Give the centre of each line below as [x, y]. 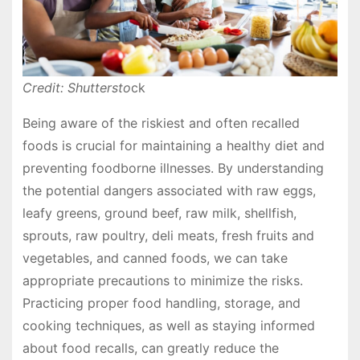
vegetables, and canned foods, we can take [155, 258]
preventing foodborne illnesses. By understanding [173, 168]
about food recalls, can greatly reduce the [150, 348]
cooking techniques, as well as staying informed [168, 326]
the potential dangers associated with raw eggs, [169, 191]
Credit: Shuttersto [76, 88]
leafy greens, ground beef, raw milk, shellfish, [159, 213]
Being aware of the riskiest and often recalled [161, 123]
